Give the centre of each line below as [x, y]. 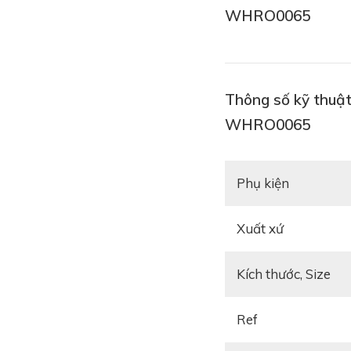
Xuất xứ [264, 229]
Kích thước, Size [288, 274]
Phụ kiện [267, 183]
